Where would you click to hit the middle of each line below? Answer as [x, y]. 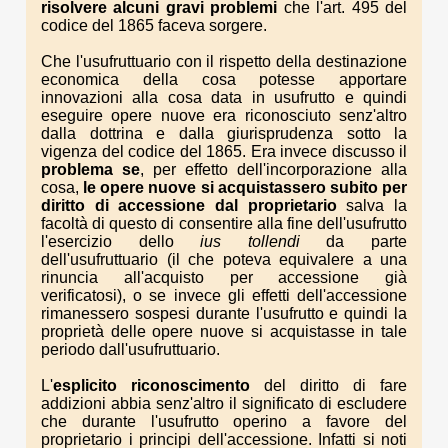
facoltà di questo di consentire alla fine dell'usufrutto [224, 224]
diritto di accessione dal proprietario [194, 206]
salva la [377, 206]
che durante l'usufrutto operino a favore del [224, 422]
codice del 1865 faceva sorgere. [154, 26]
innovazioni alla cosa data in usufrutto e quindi [224, 98]
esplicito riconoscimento [151, 386]
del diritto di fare [328, 386]
